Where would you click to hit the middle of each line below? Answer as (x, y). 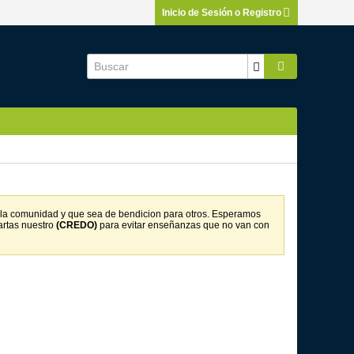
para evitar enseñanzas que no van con (183, 225)
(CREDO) (77, 225)
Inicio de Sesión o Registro (222, 13)
